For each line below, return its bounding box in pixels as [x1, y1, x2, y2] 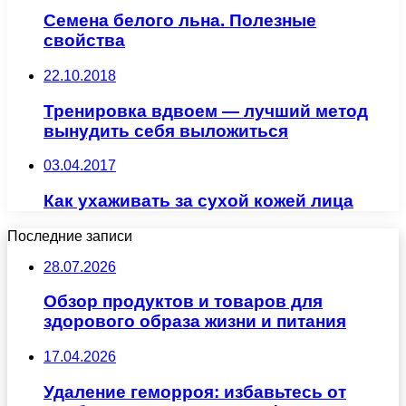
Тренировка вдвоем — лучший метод [43, 101, 368, 121]
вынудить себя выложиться [43, 121, 288, 140]
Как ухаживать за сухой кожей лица [43, 190, 353, 210]
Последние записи [7, 227, 132, 244]
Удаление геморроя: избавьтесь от [43, 382, 346, 401]
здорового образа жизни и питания [43, 312, 346, 332]
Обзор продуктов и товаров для [43, 292, 323, 312]
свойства [43, 31, 125, 51]
